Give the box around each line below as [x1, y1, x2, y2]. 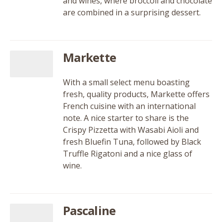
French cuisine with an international [63, 101, 196, 111]
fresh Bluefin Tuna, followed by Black [63, 136, 201, 147]
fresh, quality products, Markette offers [63, 89, 210, 100]
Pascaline [63, 202, 116, 219]
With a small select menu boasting [63, 77, 190, 88]
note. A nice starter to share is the [63, 112, 189, 123]
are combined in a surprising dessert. [63, 7, 201, 18]
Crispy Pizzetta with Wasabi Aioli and [63, 124, 199, 135]
